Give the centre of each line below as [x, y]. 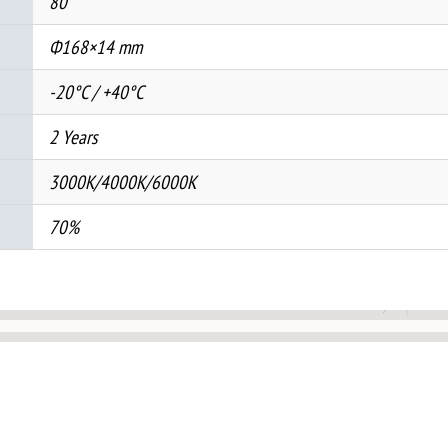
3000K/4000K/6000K [122, 181]
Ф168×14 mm [95, 46]
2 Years [72, 136]
